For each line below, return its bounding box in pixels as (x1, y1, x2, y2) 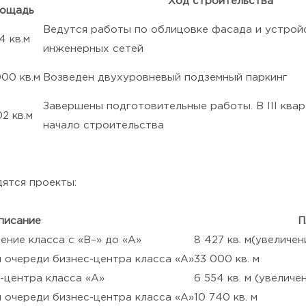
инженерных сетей (43, 44, 143, 53)
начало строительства (43, 121, 164, 130)
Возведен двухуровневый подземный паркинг (43, 73, 288, 82)
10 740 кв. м (194, 293, 258, 302)
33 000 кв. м (194, 255, 260, 264)
